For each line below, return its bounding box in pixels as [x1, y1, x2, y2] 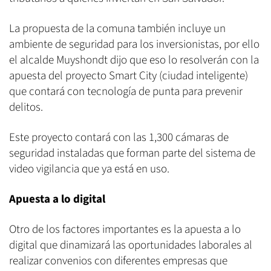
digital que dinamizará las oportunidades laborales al [9, 237, 252, 253]
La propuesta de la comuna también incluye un [9, 20, 226, 37]
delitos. [9, 99, 43, 116]
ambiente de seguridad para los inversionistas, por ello [9, 36, 260, 53]
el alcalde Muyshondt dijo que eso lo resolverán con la [9, 51, 259, 68]
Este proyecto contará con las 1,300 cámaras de [9, 129, 229, 146]
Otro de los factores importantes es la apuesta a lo [9, 221, 241, 238]
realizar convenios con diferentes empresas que [9, 252, 227, 269]
